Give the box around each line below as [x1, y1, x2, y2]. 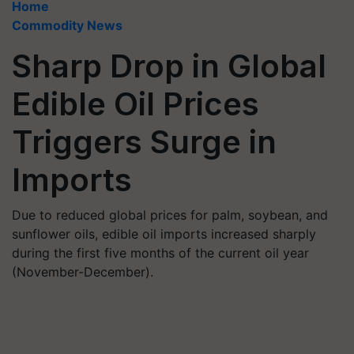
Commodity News [12, 17, 122, 33]
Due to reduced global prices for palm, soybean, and [12, 207, 328, 223]
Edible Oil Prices [12, 85, 259, 123]
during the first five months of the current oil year [12, 245, 309, 261]
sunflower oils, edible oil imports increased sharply [12, 226, 316, 242]
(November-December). [12, 264, 153, 280]
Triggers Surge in [12, 122, 277, 161]
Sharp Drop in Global [12, 47, 326, 85]
